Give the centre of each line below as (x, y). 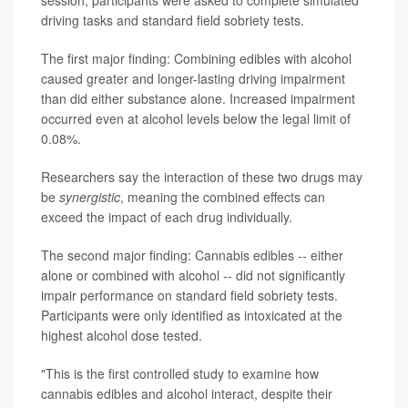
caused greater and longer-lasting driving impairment (193, 79)
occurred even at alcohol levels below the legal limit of (196, 119)
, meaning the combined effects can (223, 197)
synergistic (90, 197)
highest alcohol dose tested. (122, 336)
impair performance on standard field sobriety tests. (189, 296)
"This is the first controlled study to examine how (180, 374)
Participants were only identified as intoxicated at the (192, 316)
